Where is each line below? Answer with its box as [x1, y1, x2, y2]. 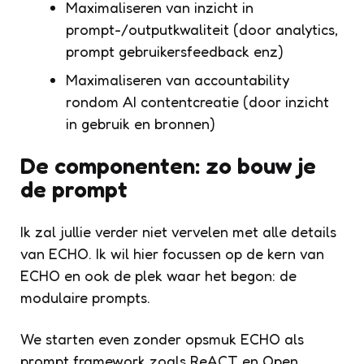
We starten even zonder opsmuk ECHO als [20, 329, 304, 348]
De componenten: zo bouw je [20, 151, 316, 180]
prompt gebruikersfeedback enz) [66, 41, 284, 60]
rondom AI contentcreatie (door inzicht [66, 92, 329, 110]
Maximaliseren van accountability [66, 70, 289, 89]
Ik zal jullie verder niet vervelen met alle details [20, 222, 336, 240]
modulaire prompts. [20, 288, 150, 306]
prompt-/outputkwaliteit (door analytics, [66, 19, 338, 38]
